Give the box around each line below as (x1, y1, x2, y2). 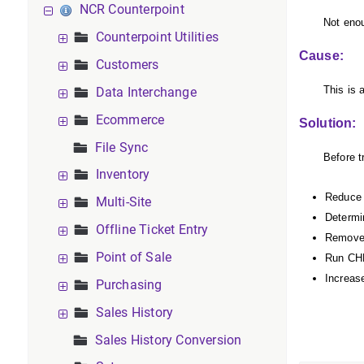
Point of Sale (95, 249, 172, 265)
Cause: (298, 49, 344, 63)
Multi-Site (95, 194, 152, 210)
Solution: (298, 116, 357, 130)
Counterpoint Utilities (95, 29, 219, 45)
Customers (95, 57, 159, 72)
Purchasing (95, 277, 162, 292)
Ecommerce (95, 112, 165, 128)
